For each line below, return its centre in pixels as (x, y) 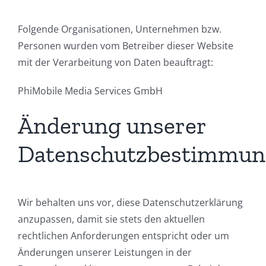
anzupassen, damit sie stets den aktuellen (111, 219)
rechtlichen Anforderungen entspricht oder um (123, 236)
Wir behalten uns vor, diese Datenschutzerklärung (130, 203)
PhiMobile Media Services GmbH (90, 91)
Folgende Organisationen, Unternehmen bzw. (120, 29)
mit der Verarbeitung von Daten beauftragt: (115, 63)
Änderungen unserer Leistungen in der (105, 253)
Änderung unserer (112, 126)
